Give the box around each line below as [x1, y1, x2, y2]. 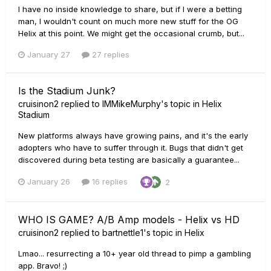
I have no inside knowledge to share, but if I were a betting [18, 4, 242, 14]
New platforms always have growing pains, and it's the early [18, 130, 248, 140]
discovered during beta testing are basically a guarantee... [18, 154, 240, 165]
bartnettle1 [102, 227, 143, 238]
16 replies [90, 177, 128, 187]
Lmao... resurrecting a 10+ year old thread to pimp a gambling [18, 248, 251, 258]
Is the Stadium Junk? [18, 84, 116, 97]
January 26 [27, 177, 70, 187]
